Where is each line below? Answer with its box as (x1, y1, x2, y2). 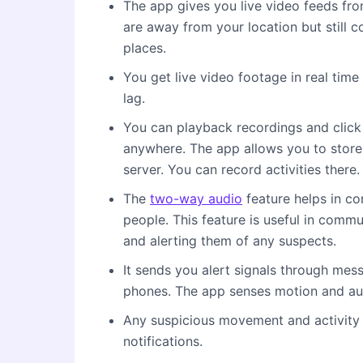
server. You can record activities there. (123, 161, 360, 178)
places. (123, 40, 166, 57)
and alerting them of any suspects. (123, 233, 336, 250)
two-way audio (150, 190, 242, 207)
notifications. (123, 333, 203, 350)
